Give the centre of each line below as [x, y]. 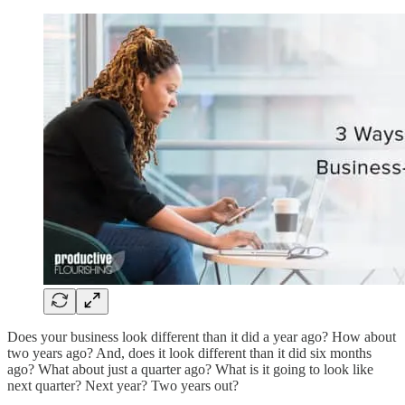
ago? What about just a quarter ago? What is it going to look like [190, 369]
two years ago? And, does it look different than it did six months [189, 353]
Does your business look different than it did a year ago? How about [202, 336]
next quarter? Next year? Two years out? [123, 385]
